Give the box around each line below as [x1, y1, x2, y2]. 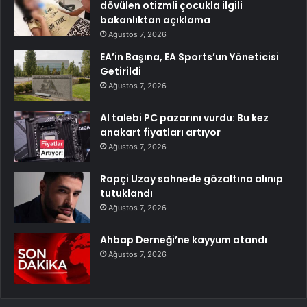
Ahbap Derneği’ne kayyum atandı [100, 233, 267, 247]
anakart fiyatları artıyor [100, 125, 221, 139]
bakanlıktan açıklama [100, 13, 210, 27]
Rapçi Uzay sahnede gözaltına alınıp [100, 172, 283, 186]
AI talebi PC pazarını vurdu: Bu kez [100, 111, 269, 125]
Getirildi [100, 64, 141, 78]
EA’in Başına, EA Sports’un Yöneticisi [100, 50, 279, 64]
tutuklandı [100, 186, 153, 200]
